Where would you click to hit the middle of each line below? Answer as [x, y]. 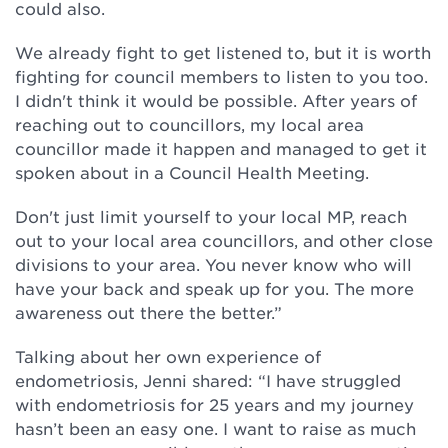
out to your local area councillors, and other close [224, 240]
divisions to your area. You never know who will [213, 264]
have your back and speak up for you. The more [214, 288]
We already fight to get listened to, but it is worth [223, 52]
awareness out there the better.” [148, 312]
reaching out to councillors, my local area [189, 124]
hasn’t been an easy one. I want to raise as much [215, 428]
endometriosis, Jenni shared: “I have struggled [208, 380]
